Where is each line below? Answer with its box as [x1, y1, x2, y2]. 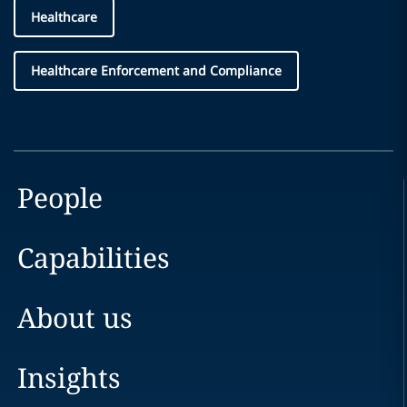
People [16, 179, 103, 216]
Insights [16, 359, 121, 396]
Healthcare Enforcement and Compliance [31, 62, 282, 79]
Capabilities [16, 239, 170, 276]
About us [16, 299, 133, 336]
